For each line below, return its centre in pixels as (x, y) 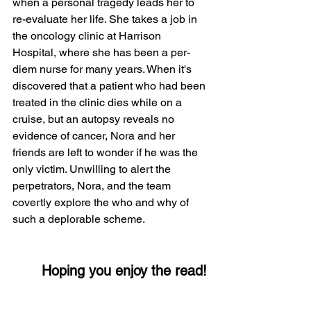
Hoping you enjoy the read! (124, 271)
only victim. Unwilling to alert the (93, 169)
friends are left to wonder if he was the (107, 153)
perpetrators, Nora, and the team (93, 186)
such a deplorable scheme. (83, 219)
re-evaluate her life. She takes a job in (106, 19)
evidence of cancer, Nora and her (95, 136)
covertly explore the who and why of (102, 203)
